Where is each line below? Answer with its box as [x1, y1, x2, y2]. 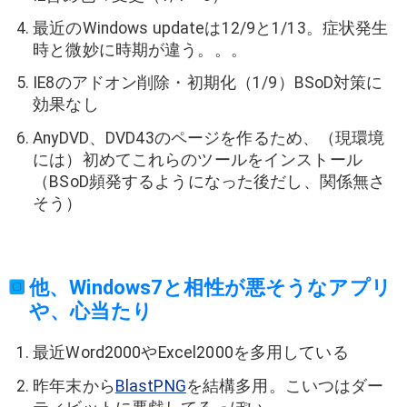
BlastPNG [114, 376, 186, 395]
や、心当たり [29, 299, 153, 323]
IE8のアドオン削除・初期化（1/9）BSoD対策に [33, 74, 383, 93]
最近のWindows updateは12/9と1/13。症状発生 [33, 18, 389, 37]
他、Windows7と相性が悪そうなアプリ [29, 275, 392, 299]
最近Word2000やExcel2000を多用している [33, 343, 349, 362]
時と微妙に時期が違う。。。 [33, 40, 247, 59]
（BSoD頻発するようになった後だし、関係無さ [33, 172, 386, 191]
